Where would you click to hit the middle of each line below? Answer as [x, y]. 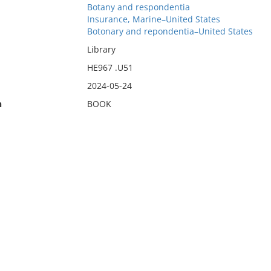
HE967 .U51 [110, 67]
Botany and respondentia [138, 7]
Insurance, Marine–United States [153, 19]
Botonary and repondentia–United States [170, 31]
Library [101, 49]
